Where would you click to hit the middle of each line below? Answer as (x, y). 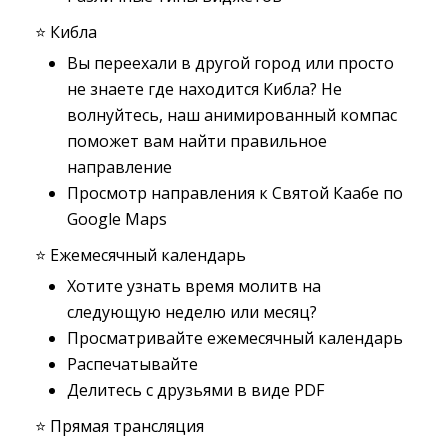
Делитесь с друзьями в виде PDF (195, 390)
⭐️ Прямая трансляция (119, 426)
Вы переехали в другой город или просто (230, 63)
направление (119, 167)
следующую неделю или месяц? (192, 312)
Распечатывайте (132, 364)
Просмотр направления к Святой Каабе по (235, 193)
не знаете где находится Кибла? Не (204, 89)
